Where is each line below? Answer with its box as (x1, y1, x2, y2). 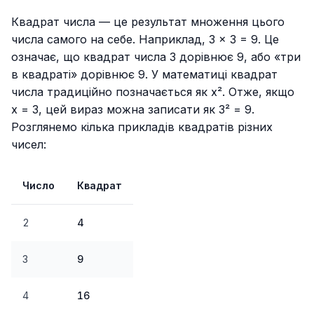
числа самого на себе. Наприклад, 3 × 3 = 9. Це (11, 32, 279, 47)
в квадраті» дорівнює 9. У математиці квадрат (11, 67, 278, 82)
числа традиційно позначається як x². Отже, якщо (11, 85, 294, 100)
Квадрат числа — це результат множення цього (11, 15, 285, 29)
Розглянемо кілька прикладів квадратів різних (11, 120, 273, 135)
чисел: (11, 137, 46, 152)
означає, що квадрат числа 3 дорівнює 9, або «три (11, 50, 301, 64)
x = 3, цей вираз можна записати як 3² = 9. (11, 102, 254, 117)
